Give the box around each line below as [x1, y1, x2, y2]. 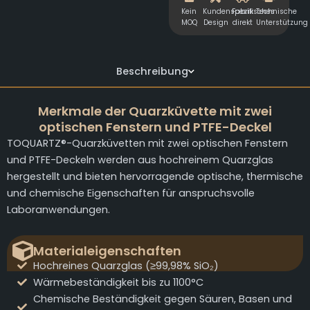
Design [203, 17, 228, 28]
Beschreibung [116, 64, 188, 78]
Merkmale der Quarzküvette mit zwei [38, 102, 272, 120]
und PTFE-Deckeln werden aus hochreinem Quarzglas [7, 152, 273, 167]
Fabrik [231, 6, 253, 17]
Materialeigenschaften [33, 242, 181, 260]
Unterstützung [255, 17, 308, 28]
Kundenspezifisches [202, 6, 275, 17]
